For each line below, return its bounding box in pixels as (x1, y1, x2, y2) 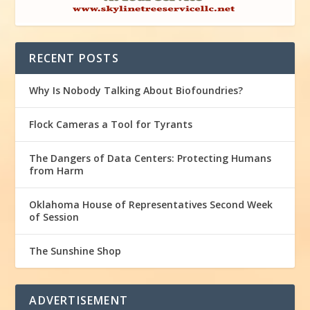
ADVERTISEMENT (29, 292, 129, 308)
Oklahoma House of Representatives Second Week (29, 197, 273, 211)
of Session (29, 210, 80, 224)
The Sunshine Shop (29, 244, 122, 257)
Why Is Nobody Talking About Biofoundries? (29, 83, 244, 97)
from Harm (29, 163, 84, 177)
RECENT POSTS (29, 50, 119, 66)
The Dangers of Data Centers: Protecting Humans (29, 151, 272, 165)
